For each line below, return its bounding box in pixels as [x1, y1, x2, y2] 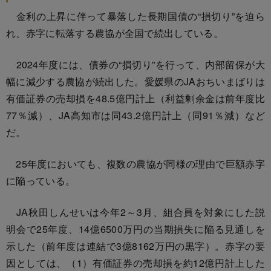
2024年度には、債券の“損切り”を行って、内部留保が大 [6, 57, 265, 71]
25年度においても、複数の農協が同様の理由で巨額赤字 [6, 156, 265, 171]
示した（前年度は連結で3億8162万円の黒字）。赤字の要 [6, 238, 265, 253]
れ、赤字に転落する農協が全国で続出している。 [6, 25, 224, 40]
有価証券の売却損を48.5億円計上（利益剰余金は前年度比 [6, 91, 265, 105]
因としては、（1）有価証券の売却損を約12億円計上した [6, 255, 265, 270]
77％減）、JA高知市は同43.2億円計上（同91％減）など [6, 108, 265, 122]
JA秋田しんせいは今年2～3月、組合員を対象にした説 [6, 204, 265, 219]
